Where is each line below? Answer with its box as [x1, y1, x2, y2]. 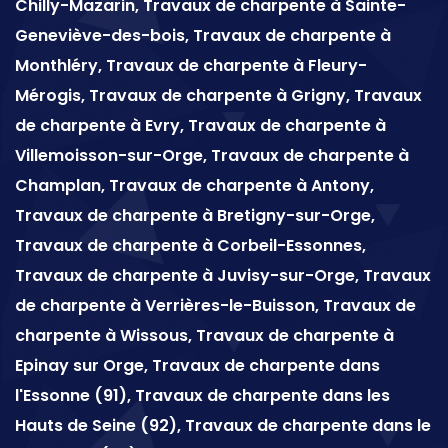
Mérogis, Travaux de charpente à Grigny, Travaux [15, 84, 422, 108]
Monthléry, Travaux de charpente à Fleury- [15, 54, 367, 78]
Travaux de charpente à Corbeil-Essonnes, [15, 234, 366, 258]
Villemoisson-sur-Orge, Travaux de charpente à [15, 144, 409, 168]
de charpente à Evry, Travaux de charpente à [15, 114, 386, 138]
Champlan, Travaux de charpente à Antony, [15, 174, 374, 198]
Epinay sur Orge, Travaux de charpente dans [15, 354, 380, 378]
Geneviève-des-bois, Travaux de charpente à [15, 24, 391, 48]
